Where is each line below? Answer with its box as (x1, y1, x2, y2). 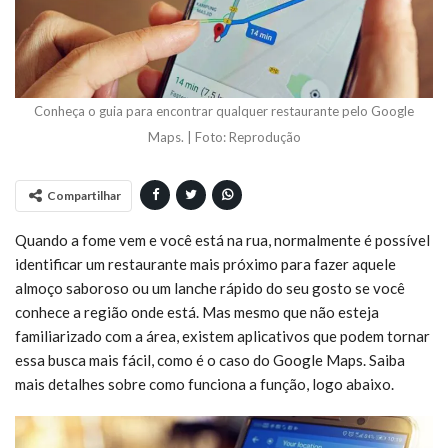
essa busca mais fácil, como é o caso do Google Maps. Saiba (15, 350, 405, 369)
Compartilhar (47, 187, 121, 203)
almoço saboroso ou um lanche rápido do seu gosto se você (15, 278, 405, 297)
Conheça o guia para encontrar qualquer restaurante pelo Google (34, 102, 414, 119)
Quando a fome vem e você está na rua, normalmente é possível (15, 230, 430, 249)
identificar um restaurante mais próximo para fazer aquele (15, 254, 396, 273)
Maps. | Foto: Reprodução (147, 128, 301, 145)
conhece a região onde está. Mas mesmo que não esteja (15, 302, 379, 321)
